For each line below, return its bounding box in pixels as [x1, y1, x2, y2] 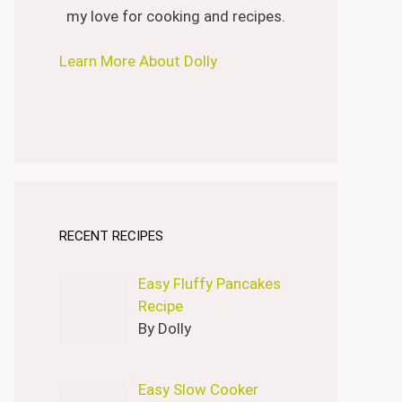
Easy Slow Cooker [137, 380, 258, 398]
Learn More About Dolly [59, 52, 221, 70]
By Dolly [137, 319, 191, 337]
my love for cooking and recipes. [66, 6, 285, 25]
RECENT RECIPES [59, 227, 163, 244]
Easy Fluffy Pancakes [137, 274, 281, 293]
